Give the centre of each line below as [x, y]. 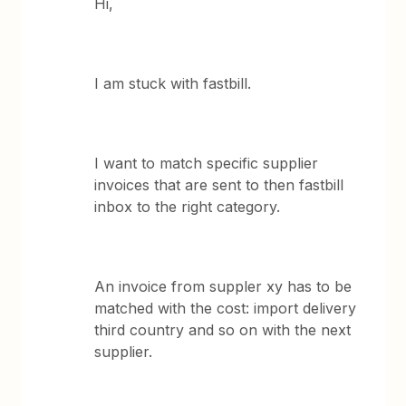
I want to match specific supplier [207, 163]
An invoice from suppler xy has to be [223, 286]
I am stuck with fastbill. [173, 83]
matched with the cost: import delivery [226, 308]
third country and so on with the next [223, 330]
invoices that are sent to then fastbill [219, 185]
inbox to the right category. [188, 207]
